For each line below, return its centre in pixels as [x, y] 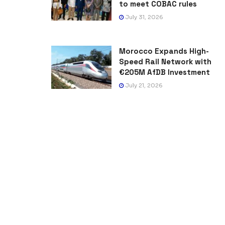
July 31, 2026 [143, 17]
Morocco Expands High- [164, 51]
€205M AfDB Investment [164, 72]
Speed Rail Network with [165, 62]
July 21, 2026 [143, 86]
